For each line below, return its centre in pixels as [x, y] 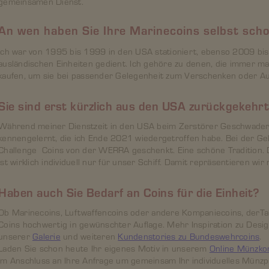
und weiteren [89, 236]
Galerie [47, 236]
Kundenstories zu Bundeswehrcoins [189, 236]
